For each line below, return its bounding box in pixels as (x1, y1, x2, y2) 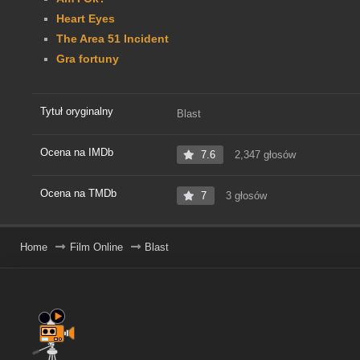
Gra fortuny (56, 52, 119, 66)
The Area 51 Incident (56, 32, 169, 46)
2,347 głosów (231, 149, 296, 162)
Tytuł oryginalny (40, 105, 113, 118)
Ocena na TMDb (40, 187, 117, 200)
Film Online (69, 241, 123, 254)
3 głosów (223, 190, 267, 202)
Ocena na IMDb (40, 146, 113, 159)
